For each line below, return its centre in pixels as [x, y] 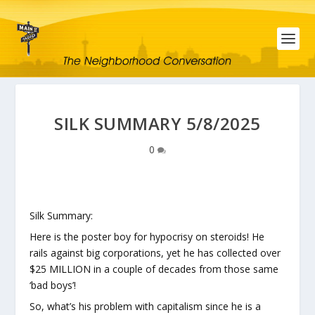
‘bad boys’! [53, 285]
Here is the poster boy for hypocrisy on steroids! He [147, 237]
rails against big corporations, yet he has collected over [155, 253]
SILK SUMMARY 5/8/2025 [157, 123]
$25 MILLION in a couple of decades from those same [154, 269]
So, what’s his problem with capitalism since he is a [146, 306]
